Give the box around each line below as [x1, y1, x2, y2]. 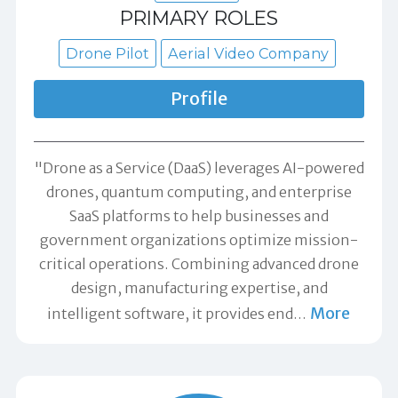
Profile [171, 87, 227, 109]
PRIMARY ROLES [120, 6, 278, 30]
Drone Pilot [65, 44, 149, 62]
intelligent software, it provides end [47, 305, 293, 322]
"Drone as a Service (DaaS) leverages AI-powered [34, 159, 364, 177]
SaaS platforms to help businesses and [69, 207, 329, 225]
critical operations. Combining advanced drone [39, 255, 359, 273]
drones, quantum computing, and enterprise [46, 183, 352, 201]
